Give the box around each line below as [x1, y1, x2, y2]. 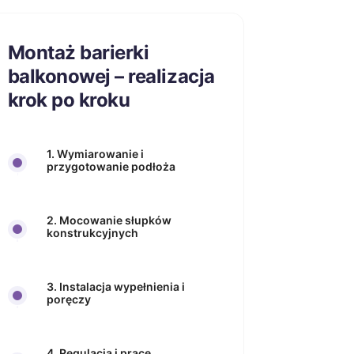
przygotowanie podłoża [46, 160, 175, 173]
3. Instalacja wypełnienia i [46, 280, 185, 293]
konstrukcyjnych [46, 226, 138, 239]
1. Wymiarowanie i [46, 147, 144, 160]
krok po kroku [7, 88, 130, 111]
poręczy [46, 292, 91, 306]
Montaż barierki [7, 41, 149, 64]
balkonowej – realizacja [7, 65, 215, 88]
